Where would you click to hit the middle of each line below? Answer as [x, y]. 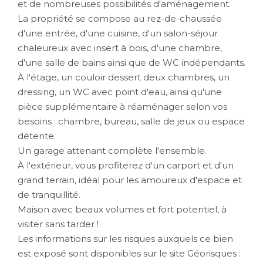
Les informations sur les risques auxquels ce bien [125, 238]
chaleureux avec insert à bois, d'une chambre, [120, 48]
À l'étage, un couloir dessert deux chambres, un [124, 77]
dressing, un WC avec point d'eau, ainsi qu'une [120, 92]
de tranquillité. [49, 194]
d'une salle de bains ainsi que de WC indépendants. [131, 62]
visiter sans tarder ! [58, 224]
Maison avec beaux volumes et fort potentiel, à [122, 209]
